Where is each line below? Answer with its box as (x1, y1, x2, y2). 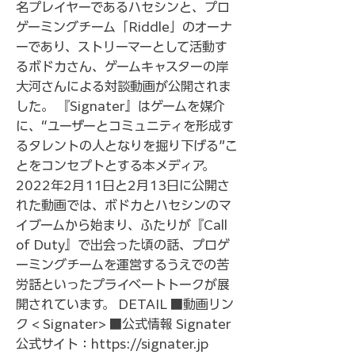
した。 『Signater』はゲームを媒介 (16, 100, 225, 113)
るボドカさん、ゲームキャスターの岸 (16, 60, 228, 73)
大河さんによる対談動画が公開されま (16, 80, 231, 93)
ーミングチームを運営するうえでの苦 (16, 258, 229, 271)
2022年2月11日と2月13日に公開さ (16, 179, 230, 192)
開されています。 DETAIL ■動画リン (16, 298, 234, 311)
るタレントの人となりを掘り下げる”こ (16, 139, 238, 152)
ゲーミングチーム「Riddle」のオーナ (16, 21, 232, 33)
